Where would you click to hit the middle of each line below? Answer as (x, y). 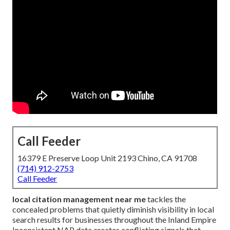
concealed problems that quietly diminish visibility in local (113, 209)
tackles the (166, 199)
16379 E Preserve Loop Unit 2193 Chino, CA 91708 (108, 158)
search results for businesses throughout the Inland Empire (114, 220)
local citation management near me (79, 199)
